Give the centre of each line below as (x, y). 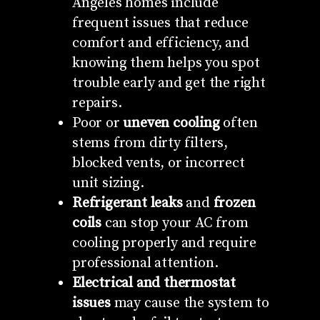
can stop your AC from (175, 223)
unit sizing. (108, 183)
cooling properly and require (164, 243)
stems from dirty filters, (150, 143)
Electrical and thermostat (154, 283)
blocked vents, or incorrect (158, 163)
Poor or (97, 123)
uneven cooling (171, 123)
